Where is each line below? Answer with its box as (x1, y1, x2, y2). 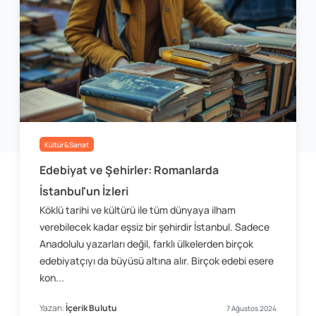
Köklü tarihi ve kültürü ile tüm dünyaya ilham (39, 202, 236, 217)
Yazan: (39, 301, 66, 314)
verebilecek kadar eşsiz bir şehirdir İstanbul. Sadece (39, 219, 269, 233)
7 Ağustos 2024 (226, 303, 276, 313)
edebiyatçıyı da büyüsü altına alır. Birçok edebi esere (39, 253, 274, 267)
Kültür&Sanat (44, 139, 89, 150)
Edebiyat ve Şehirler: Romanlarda (39, 162, 219, 178)
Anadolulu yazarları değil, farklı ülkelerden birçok (39, 236, 253, 250)
